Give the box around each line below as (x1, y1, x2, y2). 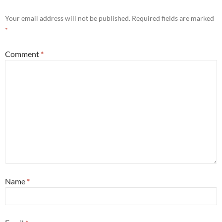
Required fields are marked (132, 14, 214, 23)
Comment (5, 49, 41, 59)
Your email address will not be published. (5, 14, 130, 23)
